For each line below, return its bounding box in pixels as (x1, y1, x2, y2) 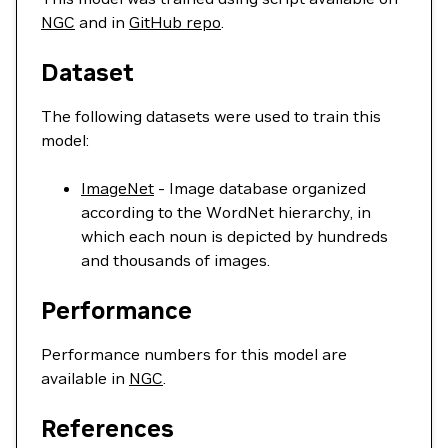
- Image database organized (154, 178, 366, 198)
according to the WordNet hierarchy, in (81, 202, 371, 222)
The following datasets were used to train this (41, 106, 381, 126)
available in (41, 368, 129, 388)
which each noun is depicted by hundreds (81, 226, 388, 246)
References (41, 413, 174, 444)
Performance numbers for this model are (41, 344, 347, 364)
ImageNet (81, 178, 154, 198)
